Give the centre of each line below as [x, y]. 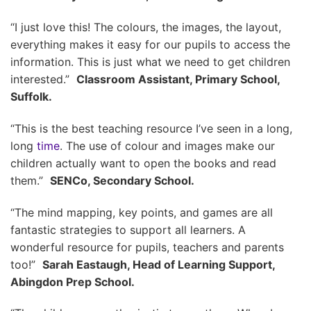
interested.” [43, 79]
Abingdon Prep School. [73, 281]
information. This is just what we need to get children [150, 62]
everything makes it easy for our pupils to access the [150, 45]
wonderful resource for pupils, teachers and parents [147, 247]
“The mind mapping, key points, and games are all [142, 212]
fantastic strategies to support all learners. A [128, 229]
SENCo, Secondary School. [122, 180]
